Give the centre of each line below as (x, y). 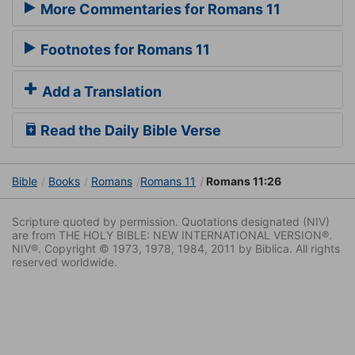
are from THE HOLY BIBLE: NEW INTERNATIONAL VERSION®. (172, 235)
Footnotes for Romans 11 (124, 49)
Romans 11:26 (242, 181)
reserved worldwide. (65, 262)
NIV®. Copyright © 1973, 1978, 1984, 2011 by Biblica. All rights (176, 249)
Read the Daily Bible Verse (129, 131)
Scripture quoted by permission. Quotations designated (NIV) (171, 222)
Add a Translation (100, 92)
